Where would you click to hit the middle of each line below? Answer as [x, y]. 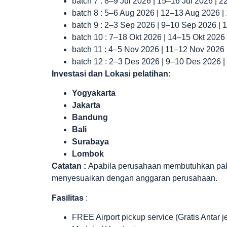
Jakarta [86, 105]
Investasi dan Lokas [90, 73]
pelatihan [150, 73]
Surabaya [90, 142]
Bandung [90, 118]
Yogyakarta [94, 93]
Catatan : [69, 166]
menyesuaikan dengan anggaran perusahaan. [135, 178]
